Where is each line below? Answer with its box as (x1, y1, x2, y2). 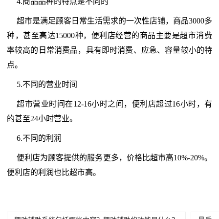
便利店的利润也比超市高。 (7, 168, 101, 177)
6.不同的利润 (17, 134, 62, 143)
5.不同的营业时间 (17, 80, 77, 89)
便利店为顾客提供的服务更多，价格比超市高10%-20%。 (17, 153, 212, 162)
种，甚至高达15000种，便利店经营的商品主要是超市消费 (7, 31, 212, 40)
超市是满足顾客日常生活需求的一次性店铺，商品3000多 (17, 17, 212, 25)
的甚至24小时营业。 (7, 114, 77, 123)
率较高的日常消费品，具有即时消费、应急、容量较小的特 (7, 46, 212, 55)
